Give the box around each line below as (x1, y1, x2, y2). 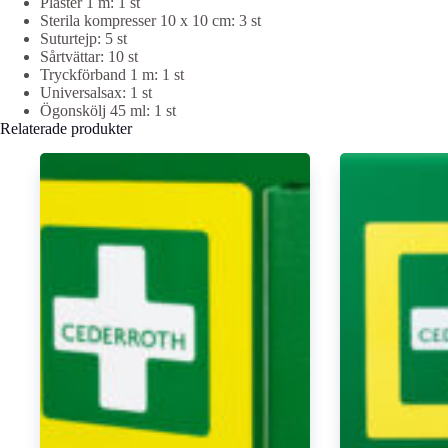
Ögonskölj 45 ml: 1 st (40, 101, 176, 119)
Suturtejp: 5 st (40, 29, 127, 47)
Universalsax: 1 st (40, 83, 152, 101)
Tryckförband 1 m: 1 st (40, 65, 184, 83)
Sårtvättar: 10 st (40, 47, 138, 65)
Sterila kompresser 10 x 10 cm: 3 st (40, 11, 261, 29)
